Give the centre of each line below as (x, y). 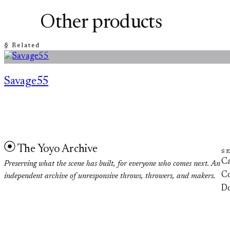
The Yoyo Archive (57, 149)
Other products (101, 23)
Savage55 (26, 81)
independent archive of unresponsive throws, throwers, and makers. (110, 176)
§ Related (22, 45)
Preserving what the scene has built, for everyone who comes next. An (112, 164)
